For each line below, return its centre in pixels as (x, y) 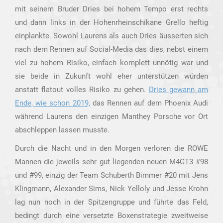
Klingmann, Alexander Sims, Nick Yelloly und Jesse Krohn (111, 189)
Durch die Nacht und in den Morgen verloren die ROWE (111, 148)
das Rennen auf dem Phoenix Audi (149, 103)
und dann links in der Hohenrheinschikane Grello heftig (111, 22)
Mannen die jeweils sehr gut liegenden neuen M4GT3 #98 (111, 162)
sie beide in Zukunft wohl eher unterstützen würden (111, 76)
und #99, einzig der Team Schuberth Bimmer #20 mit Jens (111, 175)
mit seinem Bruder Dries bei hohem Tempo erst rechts (111, 9)
